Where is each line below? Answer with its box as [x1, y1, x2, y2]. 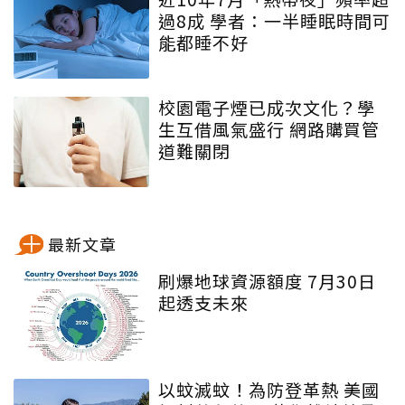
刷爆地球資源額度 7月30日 [158, 268, 376, 293]
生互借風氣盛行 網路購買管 [158, 116, 380, 141]
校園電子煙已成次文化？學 [158, 94, 375, 119]
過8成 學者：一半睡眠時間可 [158, 7, 391, 33]
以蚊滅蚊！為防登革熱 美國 [158, 376, 380, 401]
